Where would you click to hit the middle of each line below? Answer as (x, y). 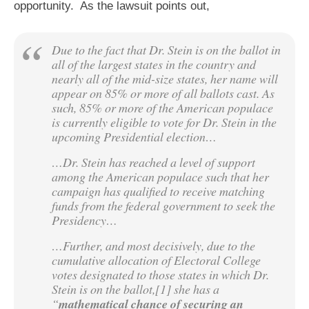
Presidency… (84, 220)
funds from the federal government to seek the (163, 205)
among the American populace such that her (160, 176)
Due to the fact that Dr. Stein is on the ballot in (166, 49)
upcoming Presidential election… (134, 136)
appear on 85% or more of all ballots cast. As (163, 93)
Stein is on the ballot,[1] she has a (136, 289)
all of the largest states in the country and (154, 64)
